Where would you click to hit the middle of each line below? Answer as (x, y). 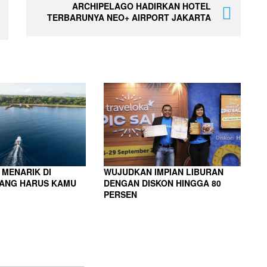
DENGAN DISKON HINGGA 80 (162, 183)
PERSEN (120, 194)
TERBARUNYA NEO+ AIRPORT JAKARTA (129, 17)
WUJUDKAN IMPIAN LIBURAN (163, 171)
